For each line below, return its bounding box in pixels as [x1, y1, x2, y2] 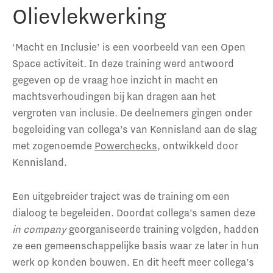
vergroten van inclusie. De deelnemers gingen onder [12, 106, 252, 119]
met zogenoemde [12, 139, 94, 152]
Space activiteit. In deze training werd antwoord [12, 57, 234, 69]
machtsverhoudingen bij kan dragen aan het [12, 90, 216, 102]
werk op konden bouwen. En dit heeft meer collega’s [12, 255, 254, 268]
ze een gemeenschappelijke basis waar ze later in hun [12, 238, 259, 252]
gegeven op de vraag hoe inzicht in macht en [12, 73, 218, 86]
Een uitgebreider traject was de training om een [12, 189, 230, 202]
